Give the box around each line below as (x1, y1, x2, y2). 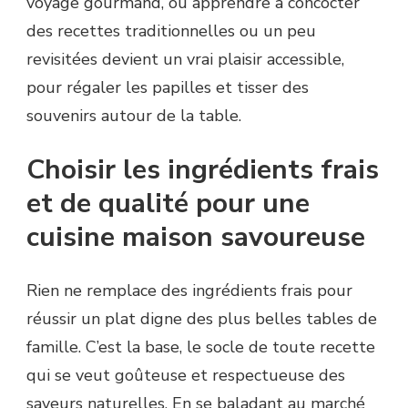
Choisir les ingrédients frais (26, 150, 379, 189)
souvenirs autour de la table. (26, 104, 241, 127)
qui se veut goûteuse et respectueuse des (26, 363, 345, 386)
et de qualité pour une (26, 184, 310, 222)
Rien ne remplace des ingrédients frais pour (26, 279, 352, 301)
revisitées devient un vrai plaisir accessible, (26, 47, 344, 70)
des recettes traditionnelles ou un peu (26, 19, 316, 42)
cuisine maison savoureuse (26, 218, 365, 256)
